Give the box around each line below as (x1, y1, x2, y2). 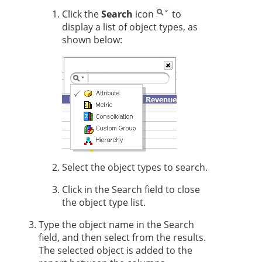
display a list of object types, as (62, 20, 198, 34)
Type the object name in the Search (39, 218, 194, 232)
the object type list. (62, 196, 146, 209)
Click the (62, 8, 101, 21)
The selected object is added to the (39, 244, 192, 257)
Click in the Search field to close (62, 183, 200, 196)
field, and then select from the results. (39, 231, 206, 244)
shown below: (62, 33, 122, 47)
